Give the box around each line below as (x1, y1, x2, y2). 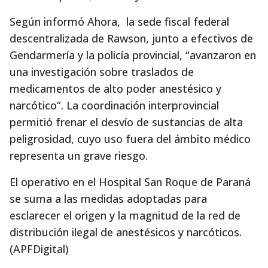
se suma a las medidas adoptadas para (10, 191, 207, 206)
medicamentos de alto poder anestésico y (10, 81, 221, 96)
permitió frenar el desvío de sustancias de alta (10, 115, 243, 129)
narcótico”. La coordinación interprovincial (10, 98, 219, 112)
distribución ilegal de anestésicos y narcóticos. (10, 225, 242, 239)
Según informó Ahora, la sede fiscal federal (10, 14, 229, 29)
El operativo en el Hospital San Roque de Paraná (10, 175, 251, 189)
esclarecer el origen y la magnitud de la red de (10, 208, 240, 223)
